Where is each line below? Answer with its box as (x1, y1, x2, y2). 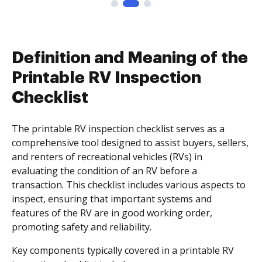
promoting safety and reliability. (12, 220, 151, 233)
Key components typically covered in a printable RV (12, 244, 234, 257)
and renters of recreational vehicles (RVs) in (12, 150, 202, 163)
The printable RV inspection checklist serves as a (12, 122, 225, 135)
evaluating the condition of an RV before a (12, 164, 197, 177)
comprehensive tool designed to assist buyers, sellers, (12, 136, 249, 149)
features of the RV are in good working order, (12, 206, 212, 219)
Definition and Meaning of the (12, 50, 248, 66)
